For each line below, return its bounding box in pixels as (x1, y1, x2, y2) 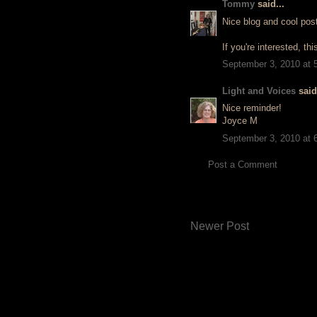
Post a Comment (208, 159, 277, 170)
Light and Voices (222, 85, 296, 96)
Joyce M (222, 115, 258, 126)
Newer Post (190, 219, 249, 232)
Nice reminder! (222, 103, 282, 113)
